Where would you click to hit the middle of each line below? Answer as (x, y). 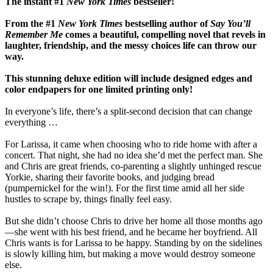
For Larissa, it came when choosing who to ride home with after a (131, 144)
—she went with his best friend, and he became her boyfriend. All (131, 232)
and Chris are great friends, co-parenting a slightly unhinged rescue (133, 166)
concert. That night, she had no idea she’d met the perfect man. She (134, 155)
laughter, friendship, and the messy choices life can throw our (131, 46)
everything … (31, 122)
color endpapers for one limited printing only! (99, 90)
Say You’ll (230, 24)
